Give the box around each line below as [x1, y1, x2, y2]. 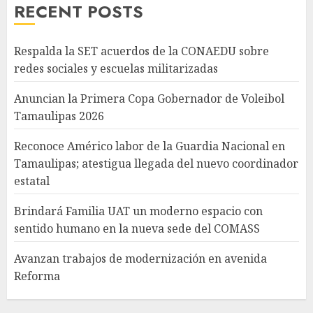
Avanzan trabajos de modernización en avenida [14, 250, 267, 266]
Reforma [14, 268, 60, 284]
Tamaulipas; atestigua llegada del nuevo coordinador [14, 155, 298, 171]
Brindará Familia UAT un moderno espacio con [14, 203, 263, 219]
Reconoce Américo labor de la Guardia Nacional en [14, 138, 285, 154]
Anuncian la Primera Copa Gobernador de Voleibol [14, 90, 284, 106]
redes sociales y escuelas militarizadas [14, 60, 218, 76]
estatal [14, 173, 50, 189]
